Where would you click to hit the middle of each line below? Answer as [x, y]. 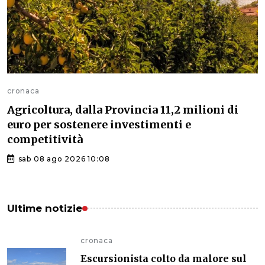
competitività [45, 139]
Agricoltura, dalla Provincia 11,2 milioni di [123, 109]
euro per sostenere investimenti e [99, 124]
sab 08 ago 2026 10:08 [63, 159]
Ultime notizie [45, 208]
